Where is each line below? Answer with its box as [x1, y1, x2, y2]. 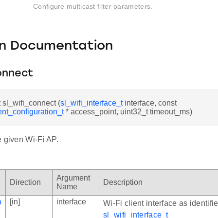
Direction [10, 178, 41, 187]
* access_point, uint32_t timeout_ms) [64, 108, 192, 116]
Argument [56, 174, 90, 182]
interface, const [123, 99, 177, 108]
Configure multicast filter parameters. [33, 2, 153, 11]
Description [103, 178, 143, 187]
